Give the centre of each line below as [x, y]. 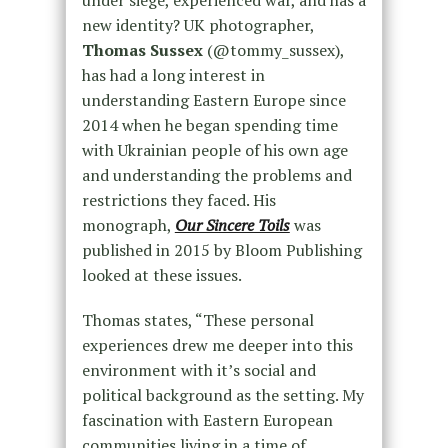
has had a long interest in [173, 75]
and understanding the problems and [216, 175]
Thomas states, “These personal [197, 320]
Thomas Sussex [144, 50]
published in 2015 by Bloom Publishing [221, 250]
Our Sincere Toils [232, 225]
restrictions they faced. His [178, 200]
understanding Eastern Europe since [213, 100]
